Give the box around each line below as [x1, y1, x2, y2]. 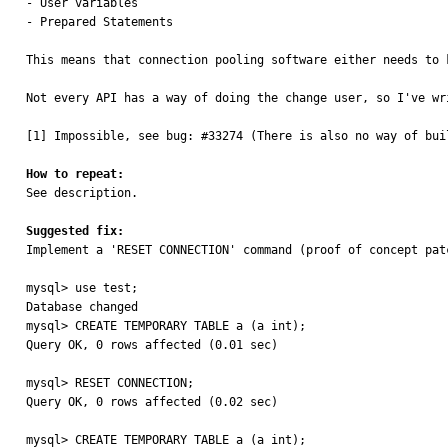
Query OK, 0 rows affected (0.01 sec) [26, 338, 278, 352]
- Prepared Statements [26, 15, 173, 29]
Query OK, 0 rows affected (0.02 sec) [26, 395, 278, 409]
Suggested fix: [26, 224, 124, 238]
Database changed [26, 300, 138, 314]
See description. [26, 186, 138, 200]
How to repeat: [26, 167, 124, 181]
